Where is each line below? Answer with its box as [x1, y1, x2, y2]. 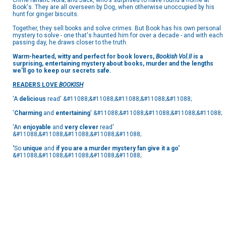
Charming [14, 109, 43, 117]
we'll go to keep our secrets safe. [13, 67, 111, 75]
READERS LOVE [13, 81, 59, 89]
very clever [65, 124, 100, 131]
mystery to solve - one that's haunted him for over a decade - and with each [13, 32, 223, 39]
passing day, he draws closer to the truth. [13, 39, 128, 46]
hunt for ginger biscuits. [13, 11, 79, 18]
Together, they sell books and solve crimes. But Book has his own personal [13, 25, 221, 32]
